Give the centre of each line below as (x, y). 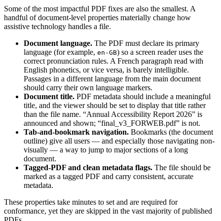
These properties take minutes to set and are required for (91, 202)
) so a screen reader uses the (160, 52)
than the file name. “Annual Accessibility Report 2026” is (113, 114)
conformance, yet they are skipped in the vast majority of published (108, 211)
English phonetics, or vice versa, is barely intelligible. (106, 70)
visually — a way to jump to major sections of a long (106, 149)
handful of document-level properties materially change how (97, 17)
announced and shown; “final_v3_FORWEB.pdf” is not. (112, 123)
